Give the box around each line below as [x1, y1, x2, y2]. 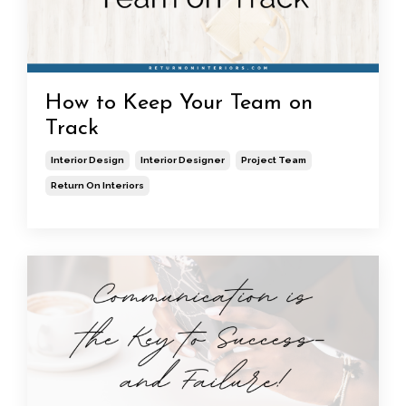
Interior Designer [140, 155, 225, 166]
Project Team [241, 155, 306, 166]
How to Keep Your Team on [45, 92, 313, 115]
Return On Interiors [51, 180, 144, 191]
